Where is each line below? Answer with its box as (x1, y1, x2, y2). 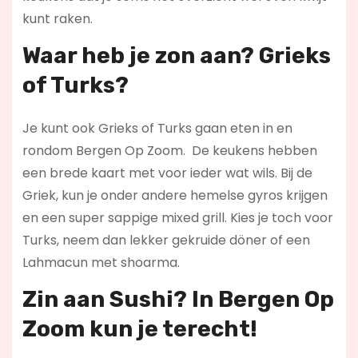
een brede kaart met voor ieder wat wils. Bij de (22, 164, 312, 183)
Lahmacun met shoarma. (22, 253, 180, 272)
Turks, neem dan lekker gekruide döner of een (22, 231, 310, 250)
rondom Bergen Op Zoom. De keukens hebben (22, 141, 317, 161)
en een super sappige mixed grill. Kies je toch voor (22, 209, 333, 228)
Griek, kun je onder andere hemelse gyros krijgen (22, 186, 328, 205)
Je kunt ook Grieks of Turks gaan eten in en (22, 119, 292, 138)
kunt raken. (22, 10, 93, 29)
